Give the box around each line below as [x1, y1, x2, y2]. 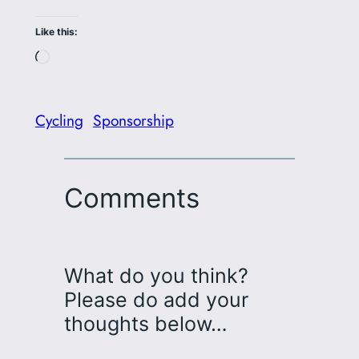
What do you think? [63, 263, 248, 288]
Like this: [34, 26, 78, 38]
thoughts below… [63, 311, 228, 336]
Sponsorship [92, 109, 174, 132]
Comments [63, 182, 200, 215]
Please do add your [63, 287, 248, 312]
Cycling [34, 109, 83, 132]
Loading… [48, 46, 115, 70]
